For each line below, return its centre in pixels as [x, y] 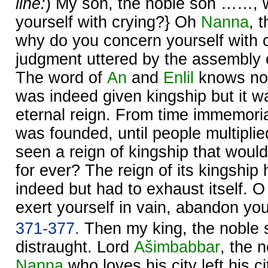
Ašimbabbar [177, 247]
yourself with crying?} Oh [108, 22]
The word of [61, 77]
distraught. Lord [75, 247]
